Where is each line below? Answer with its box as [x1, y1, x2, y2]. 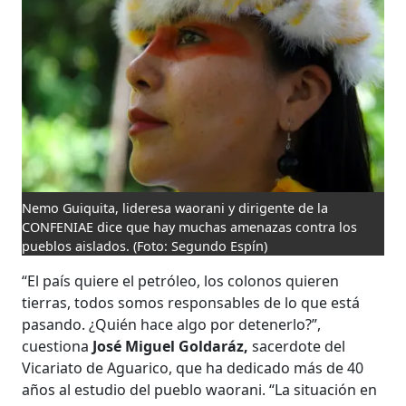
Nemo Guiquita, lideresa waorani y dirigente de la [22, 198, 329, 217]
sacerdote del [248, 335, 346, 356]
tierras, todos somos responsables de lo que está [22, 292, 361, 313]
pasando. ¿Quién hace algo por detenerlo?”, [22, 314, 322, 334]
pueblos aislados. [22, 237, 130, 255]
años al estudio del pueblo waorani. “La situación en [22, 379, 378, 400]
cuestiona [22, 335, 93, 356]
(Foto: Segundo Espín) [133, 237, 268, 255]
